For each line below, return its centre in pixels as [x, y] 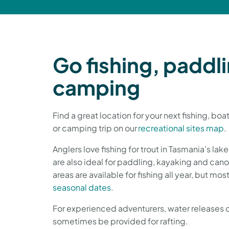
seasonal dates [82, 187]
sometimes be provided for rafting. [122, 221]
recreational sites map [181, 128]
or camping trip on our [95, 128]
